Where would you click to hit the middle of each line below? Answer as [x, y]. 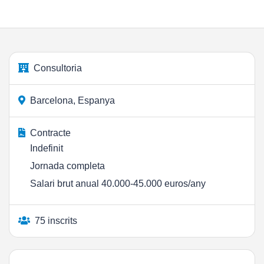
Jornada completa [67, 166]
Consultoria [58, 68]
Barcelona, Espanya [72, 100]
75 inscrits [56, 221]
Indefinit [47, 148]
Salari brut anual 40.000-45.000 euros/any [118, 184]
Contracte [50, 133]
